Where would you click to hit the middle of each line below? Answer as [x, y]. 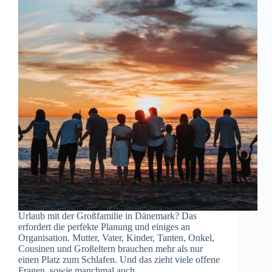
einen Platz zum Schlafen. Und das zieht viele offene [119, 260]
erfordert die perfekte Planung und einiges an [104, 227]
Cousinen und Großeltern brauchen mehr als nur [110, 249]
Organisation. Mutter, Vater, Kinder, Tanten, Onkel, [116, 238]
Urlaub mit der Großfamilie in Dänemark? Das [107, 216]
